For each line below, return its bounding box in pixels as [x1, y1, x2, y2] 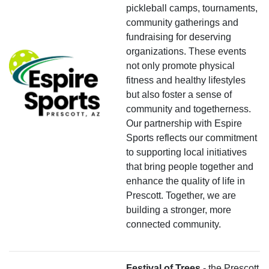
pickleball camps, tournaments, [126, 2, 258, 13]
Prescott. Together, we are [126, 190, 236, 201]
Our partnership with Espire [126, 118, 242, 128]
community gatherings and [126, 17, 238, 28]
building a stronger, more [126, 204, 231, 215]
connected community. [126, 219, 221, 229]
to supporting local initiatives [126, 147, 247, 157]
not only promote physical [126, 60, 235, 71]
